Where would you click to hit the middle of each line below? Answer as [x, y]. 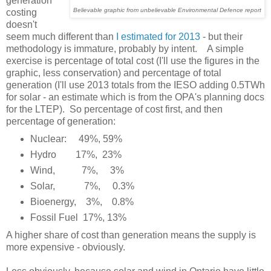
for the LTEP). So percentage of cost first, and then [114, 109]
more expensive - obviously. [66, 247]
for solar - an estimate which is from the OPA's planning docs [135, 97]
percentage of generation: [61, 122]
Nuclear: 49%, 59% [76, 139]
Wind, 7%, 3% [77, 171]
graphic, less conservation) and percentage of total [114, 73]
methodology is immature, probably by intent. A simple [125, 49]
